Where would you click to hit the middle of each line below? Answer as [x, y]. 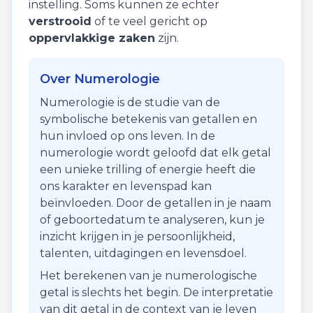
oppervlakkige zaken [92, 38]
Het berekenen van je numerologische [148, 276]
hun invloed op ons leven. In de [128, 136]
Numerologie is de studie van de [130, 102]
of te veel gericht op [150, 21]
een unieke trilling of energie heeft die [148, 169]
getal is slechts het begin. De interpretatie [156, 292]
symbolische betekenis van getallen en [148, 119]
